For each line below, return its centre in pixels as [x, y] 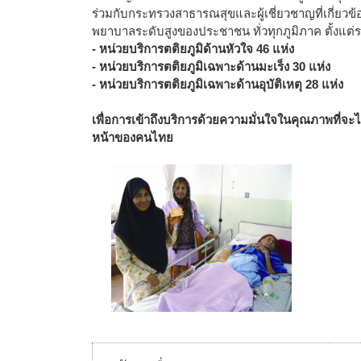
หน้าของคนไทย [133, 137]
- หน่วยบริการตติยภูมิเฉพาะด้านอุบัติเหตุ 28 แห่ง [218, 84]
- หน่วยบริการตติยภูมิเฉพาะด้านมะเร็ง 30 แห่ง [211, 66]
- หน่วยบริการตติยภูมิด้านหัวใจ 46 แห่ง [193, 48]
